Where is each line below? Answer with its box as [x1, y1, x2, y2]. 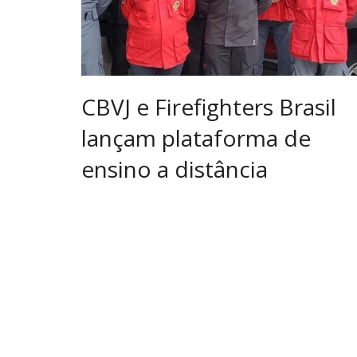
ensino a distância [81, 154, 268, 185]
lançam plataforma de [81, 123, 311, 154]
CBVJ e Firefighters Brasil [81, 92, 336, 123]
